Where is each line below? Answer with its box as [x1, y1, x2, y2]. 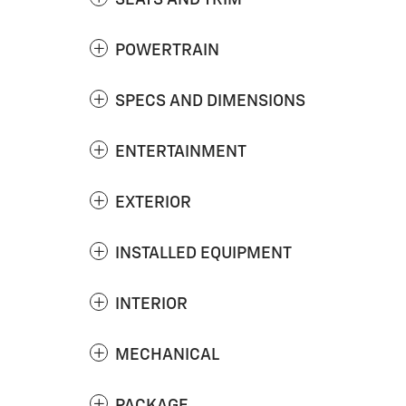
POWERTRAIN [115, 43, 219, 59]
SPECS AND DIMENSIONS [115, 93, 305, 110]
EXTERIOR [115, 195, 191, 211]
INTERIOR [115, 296, 188, 313]
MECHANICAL [115, 347, 219, 363]
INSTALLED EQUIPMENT [115, 246, 292, 262]
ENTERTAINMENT [115, 144, 246, 160]
